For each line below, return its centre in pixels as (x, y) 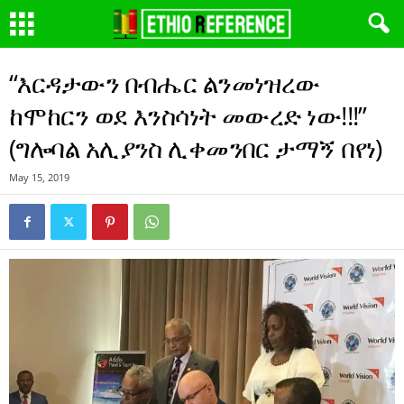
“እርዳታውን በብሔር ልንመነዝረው (165, 83)
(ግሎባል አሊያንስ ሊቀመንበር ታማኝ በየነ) (199, 148)
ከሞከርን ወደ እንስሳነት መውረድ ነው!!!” (188, 115)
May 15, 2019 (39, 177)
